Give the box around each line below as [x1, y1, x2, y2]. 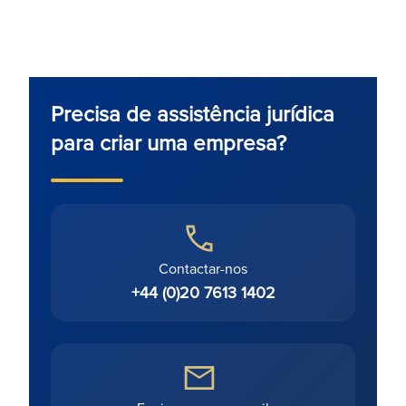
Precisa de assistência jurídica [51, 98, 334, 130]
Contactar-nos [159, 258, 247, 279]
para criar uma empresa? [51, 127, 286, 159]
